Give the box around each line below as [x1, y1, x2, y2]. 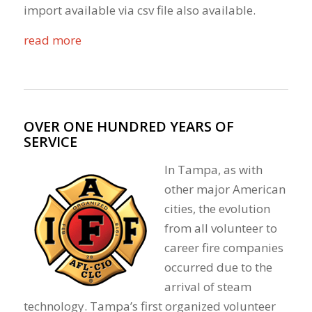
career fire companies [164, 239, 283, 256]
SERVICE [23, 132, 77, 152]
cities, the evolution [164, 200, 270, 217]
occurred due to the [164, 258, 272, 275]
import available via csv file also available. [23, 2, 256, 19]
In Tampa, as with [164, 161, 263, 178]
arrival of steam [164, 278, 251, 295]
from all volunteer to [164, 219, 277, 236]
